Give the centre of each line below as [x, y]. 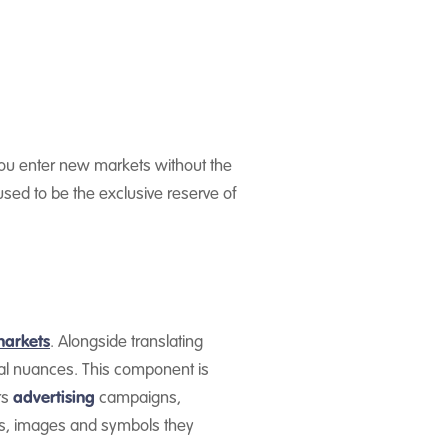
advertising [54, 398]
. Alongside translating [126, 342]
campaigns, [138, 398]
